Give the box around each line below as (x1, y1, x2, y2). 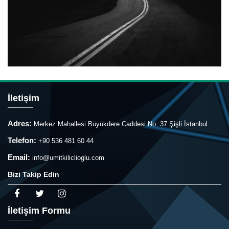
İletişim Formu (8, 205, 71, 216)
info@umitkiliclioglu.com (32, 154, 104, 162)
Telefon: (8, 136, 36, 145)
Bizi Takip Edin (8, 170, 59, 179)
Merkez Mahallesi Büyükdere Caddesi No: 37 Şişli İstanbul (34, 120, 208, 128)
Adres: (8, 119, 34, 128)
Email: (8, 153, 32, 162)
